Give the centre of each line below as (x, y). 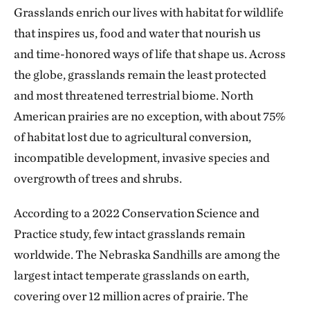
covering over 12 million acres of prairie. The (131, 296)
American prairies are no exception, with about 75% (150, 116)
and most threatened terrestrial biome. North (134, 95)
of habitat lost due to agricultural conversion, (133, 137)
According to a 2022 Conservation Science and (137, 213)
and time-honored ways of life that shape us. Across (150, 54)
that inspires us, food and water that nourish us (137, 33)
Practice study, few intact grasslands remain (129, 234)
